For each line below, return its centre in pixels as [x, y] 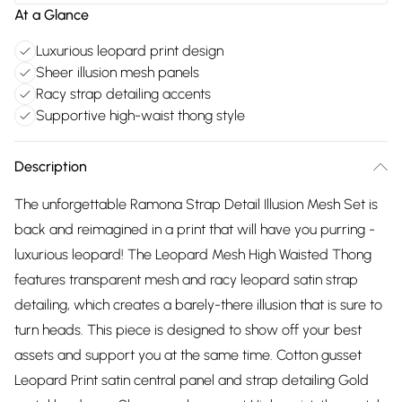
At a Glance [52, 15]
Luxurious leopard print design [130, 51]
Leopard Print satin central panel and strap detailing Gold [192, 380]
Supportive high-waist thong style [140, 115]
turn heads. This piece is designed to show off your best [188, 330]
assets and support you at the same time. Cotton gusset [188, 355]
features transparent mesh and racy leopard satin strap [186, 280]
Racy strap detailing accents [123, 94]
